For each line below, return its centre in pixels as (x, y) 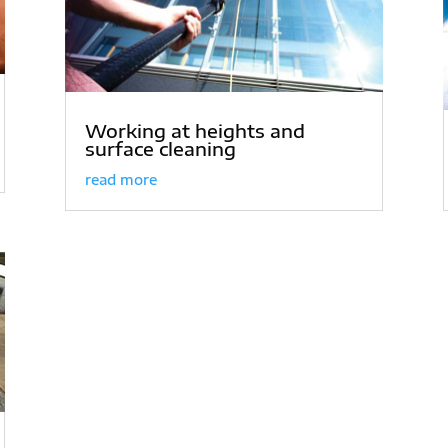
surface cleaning (160, 149)
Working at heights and (194, 131)
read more (120, 180)
